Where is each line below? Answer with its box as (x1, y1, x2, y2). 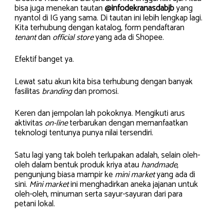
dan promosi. (72, 84, 119, 98)
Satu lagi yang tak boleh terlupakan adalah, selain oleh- (15, 148, 200, 162)
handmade (141, 158, 177, 172)
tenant (15, 30, 36, 44)
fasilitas (15, 84, 42, 98)
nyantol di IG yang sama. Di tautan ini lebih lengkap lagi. (15, 11, 202, 25)
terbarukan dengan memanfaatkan (68, 116, 188, 130)
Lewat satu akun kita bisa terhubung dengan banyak (15, 74, 193, 89)
